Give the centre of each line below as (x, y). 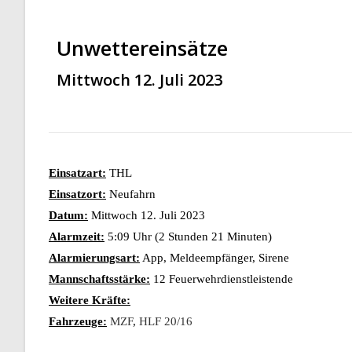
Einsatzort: (77, 194)
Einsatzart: (77, 173)
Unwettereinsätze (142, 48)
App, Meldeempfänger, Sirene (214, 258)
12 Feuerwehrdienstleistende (222, 279)
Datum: (68, 216)
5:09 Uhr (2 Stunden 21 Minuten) (188, 237)
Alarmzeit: (77, 237)
